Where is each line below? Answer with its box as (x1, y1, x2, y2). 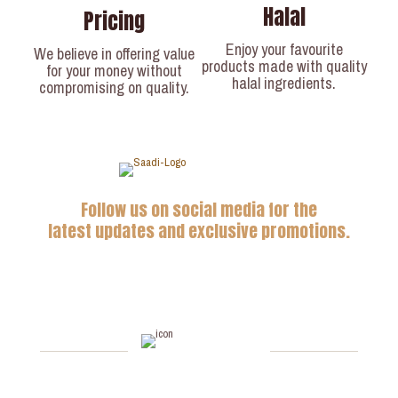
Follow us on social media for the (81, 197, 317, 222)
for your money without (46, 60, 182, 82)
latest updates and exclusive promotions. (48, 219, 350, 243)
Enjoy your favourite (225, 38, 343, 60)
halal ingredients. (232, 72, 336, 94)
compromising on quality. (39, 76, 189, 99)
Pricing (84, 5, 145, 37)
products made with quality (201, 55, 367, 77)
